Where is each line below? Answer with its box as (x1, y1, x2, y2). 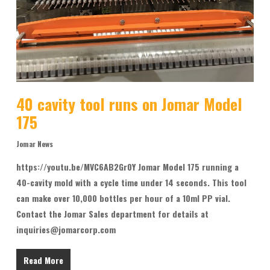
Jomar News (16, 138, 53, 149)
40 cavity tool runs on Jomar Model (16, 92, 242, 116)
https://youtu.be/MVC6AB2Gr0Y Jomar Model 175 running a (16, 160, 239, 173)
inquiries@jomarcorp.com (16, 222, 116, 236)
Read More (23, 253, 63, 266)
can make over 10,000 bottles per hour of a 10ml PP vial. (16, 191, 230, 204)
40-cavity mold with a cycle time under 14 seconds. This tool (16, 175, 246, 189)
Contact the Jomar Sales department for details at (16, 207, 209, 220)
